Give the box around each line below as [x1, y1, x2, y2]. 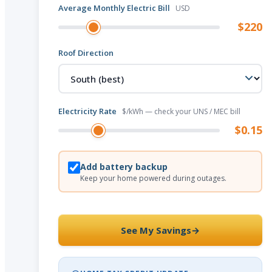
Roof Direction [58, 47, 114, 58]
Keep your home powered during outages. [80, 172, 226, 183]
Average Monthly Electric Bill [58, 2, 172, 13]
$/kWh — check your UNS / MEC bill [122, 106, 240, 117]
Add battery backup [80, 160, 168, 172]
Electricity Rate [58, 106, 118, 117]
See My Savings [121, 224, 191, 236]
